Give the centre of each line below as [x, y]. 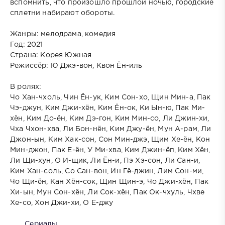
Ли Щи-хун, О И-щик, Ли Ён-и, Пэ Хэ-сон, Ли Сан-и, [105, 160]
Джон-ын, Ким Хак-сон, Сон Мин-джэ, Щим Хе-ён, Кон [110, 139]
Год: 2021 [27, 44]
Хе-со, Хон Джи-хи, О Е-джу [62, 203]
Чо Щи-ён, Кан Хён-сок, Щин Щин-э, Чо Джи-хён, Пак [109, 182]
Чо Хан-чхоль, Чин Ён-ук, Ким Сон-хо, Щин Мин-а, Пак [110, 97]
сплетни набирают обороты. [63, 13]
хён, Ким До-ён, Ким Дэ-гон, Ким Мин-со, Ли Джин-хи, [110, 118]
